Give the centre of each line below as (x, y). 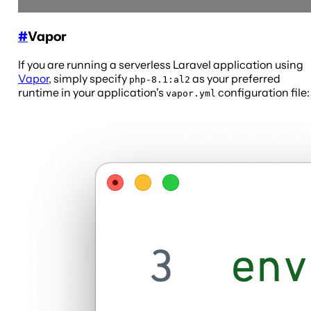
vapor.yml (191, 93)
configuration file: (263, 92)
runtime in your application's (92, 92)
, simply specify (89, 78)
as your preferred (235, 78)
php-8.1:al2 (160, 79)
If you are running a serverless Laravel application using (161, 64)
